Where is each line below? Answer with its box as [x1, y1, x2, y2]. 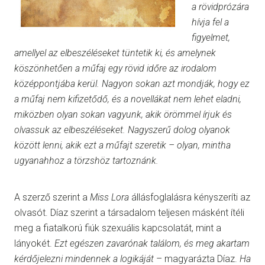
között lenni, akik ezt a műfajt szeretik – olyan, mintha [14, 140, 231, 151]
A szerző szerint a [14, 192, 90, 203]
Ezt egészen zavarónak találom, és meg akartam [54, 238, 250, 250]
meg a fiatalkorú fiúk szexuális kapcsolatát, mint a [14, 222, 221, 234]
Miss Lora [90, 192, 129, 203]
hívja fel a [191, 17, 229, 28]
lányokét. [14, 238, 54, 250]
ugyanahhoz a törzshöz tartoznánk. [14, 155, 159, 167]
